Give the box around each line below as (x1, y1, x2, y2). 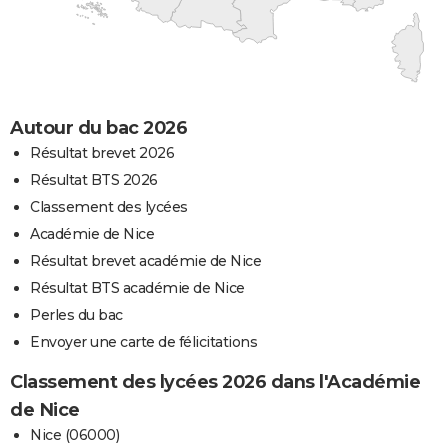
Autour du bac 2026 (10, 116, 187, 139)
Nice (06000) (30, 425, 119, 444)
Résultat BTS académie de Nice (30, 278, 245, 297)
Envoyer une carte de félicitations (30, 332, 257, 351)
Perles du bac (30, 305, 123, 324)
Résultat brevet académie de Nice (30, 251, 261, 270)
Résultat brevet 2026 (30, 143, 174, 162)
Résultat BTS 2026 (30, 170, 158, 189)
